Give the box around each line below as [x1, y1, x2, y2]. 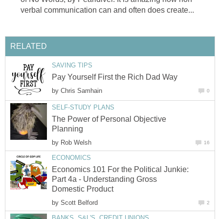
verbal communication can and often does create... [21, 5, 194, 14]
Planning [52, 124, 83, 133]
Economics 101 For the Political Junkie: [52, 165, 189, 174]
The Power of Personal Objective [52, 114, 166, 123]
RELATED [10, 42, 47, 50]
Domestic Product [52, 185, 113, 194]
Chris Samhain [61, 87, 102, 94]
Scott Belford [61, 199, 98, 207]
